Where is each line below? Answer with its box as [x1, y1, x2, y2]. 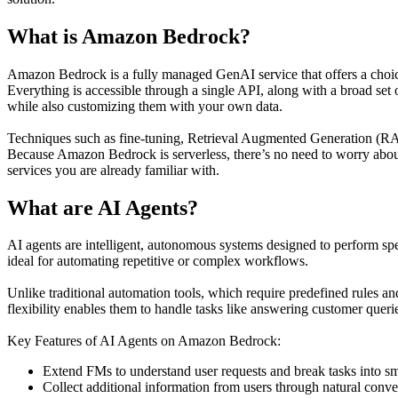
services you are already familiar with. [7, 162, 219, 178]
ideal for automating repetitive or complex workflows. [7, 253, 308, 269]
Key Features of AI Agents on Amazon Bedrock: [7, 333, 281, 349]
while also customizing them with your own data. [7, 98, 283, 114]
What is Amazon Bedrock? [7, 24, 251, 48]
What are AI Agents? [7, 195, 198, 219]
